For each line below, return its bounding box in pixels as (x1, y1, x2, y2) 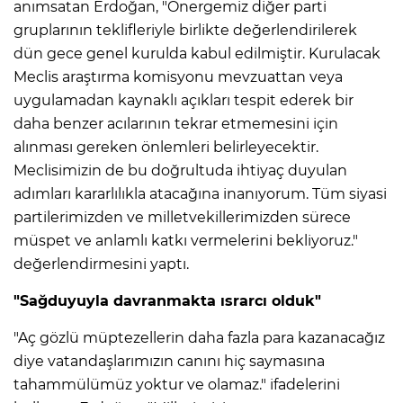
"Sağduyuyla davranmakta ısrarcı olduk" (13, 292, 321, 310)
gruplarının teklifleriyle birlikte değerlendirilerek (13, 22, 357, 40)
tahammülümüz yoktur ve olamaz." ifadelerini (13, 376, 340, 394)
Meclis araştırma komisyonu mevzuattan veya (13, 68, 343, 86)
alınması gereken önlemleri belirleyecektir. (13, 139, 318, 157)
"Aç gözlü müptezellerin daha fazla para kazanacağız (13, 329, 385, 347)
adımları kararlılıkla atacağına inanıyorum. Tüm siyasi (13, 185, 387, 203)
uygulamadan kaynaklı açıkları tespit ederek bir (13, 92, 354, 110)
